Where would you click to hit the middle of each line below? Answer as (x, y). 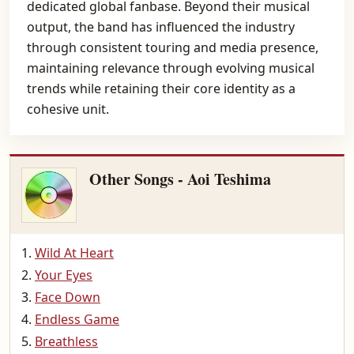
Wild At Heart (74, 253)
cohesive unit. (68, 109)
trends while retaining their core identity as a (161, 88)
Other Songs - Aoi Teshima (180, 179)
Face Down (68, 297)
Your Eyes (64, 275)
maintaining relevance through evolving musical (171, 68)
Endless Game (77, 319)
